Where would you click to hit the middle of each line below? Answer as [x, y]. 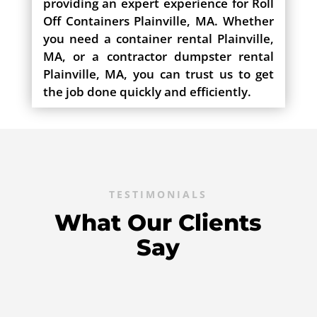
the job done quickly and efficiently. [147, 92]
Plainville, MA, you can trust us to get [158, 74]
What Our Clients [158, 223]
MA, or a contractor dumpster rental [158, 57]
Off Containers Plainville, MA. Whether [158, 21]
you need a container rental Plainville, [158, 39]
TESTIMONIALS [158, 195]
